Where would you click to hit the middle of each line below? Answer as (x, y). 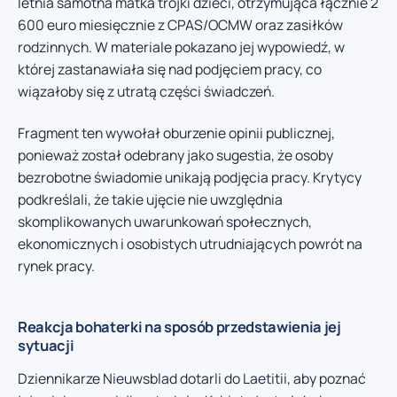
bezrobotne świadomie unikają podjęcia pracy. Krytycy (190, 178)
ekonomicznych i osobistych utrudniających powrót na (190, 244)
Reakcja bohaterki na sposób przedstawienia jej (179, 327)
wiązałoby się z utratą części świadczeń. (146, 91)
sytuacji (46, 346)
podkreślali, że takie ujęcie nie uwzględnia (150, 200)
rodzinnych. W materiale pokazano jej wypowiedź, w (181, 47)
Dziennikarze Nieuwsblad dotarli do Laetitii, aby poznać (192, 379)
